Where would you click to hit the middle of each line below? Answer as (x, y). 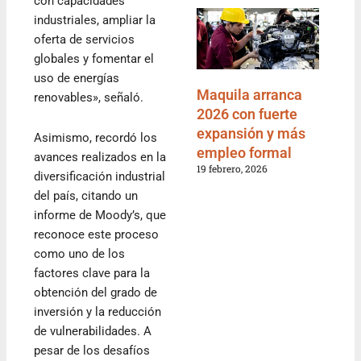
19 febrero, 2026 (232, 168)
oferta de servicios (85, 40)
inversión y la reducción (98, 311)
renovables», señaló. (89, 98)
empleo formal (244, 152)
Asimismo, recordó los (96, 137)
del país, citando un (86, 195)
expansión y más (251, 133)
